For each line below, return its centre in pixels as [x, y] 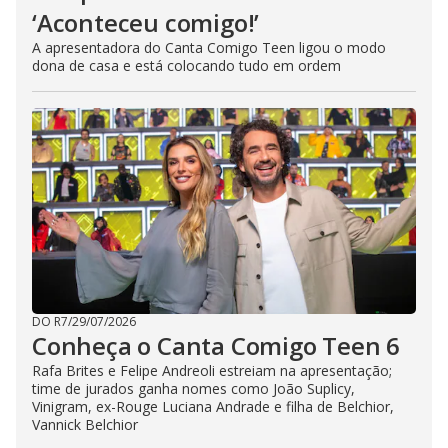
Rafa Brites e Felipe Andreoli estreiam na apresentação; [212, 371]
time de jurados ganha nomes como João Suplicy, [193, 389]
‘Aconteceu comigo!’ [146, 23]
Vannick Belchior [85, 425]
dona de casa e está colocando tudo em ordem [186, 66]
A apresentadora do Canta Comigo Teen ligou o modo [209, 48]
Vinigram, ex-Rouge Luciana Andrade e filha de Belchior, [213, 407]
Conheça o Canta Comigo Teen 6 [216, 346]
